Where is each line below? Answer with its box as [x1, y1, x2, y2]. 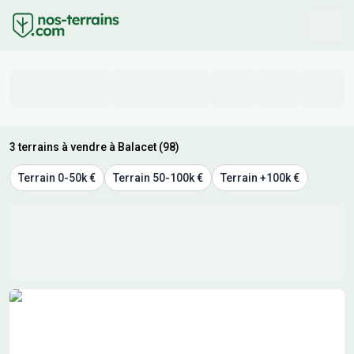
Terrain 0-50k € [18, 171, 96, 184]
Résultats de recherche [9, 290, 137, 305]
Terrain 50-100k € [113, 171, 203, 184]
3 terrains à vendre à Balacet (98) [9, 141, 179, 153]
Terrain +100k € [220, 171, 299, 184]
